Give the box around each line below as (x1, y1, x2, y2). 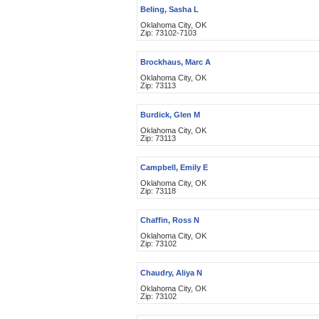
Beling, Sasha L (140, 5, 199, 14)
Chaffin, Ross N (140, 216, 199, 224)
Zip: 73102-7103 (140, 28, 197, 37)
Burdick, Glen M (140, 110, 200, 119)
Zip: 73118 (140, 187, 176, 195)
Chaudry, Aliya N (140, 268, 202, 277)
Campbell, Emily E (140, 163, 208, 172)
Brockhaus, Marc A (140, 58, 211, 66)
